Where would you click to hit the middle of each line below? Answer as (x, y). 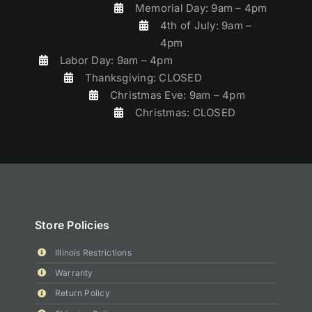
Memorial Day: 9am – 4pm (201, 8)
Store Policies (72, 225)
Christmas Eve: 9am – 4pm (177, 95)
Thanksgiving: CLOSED (143, 78)
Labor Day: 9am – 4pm (116, 61)
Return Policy (82, 293)
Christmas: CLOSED (185, 113)
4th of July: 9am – (206, 26)
